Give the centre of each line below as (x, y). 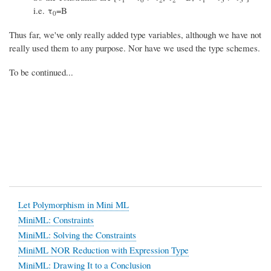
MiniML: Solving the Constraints (77, 234)
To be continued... (41, 72)
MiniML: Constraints (56, 219)
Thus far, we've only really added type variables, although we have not (135, 34)
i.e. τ (43, 10)
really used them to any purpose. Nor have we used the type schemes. (135, 47)
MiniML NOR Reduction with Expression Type (103, 250)
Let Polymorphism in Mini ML (73, 204)
